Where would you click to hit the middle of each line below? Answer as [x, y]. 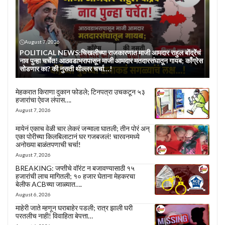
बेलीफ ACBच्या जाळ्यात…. [49, 184]
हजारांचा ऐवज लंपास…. [43, 100]
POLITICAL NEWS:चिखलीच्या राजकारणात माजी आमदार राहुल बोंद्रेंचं [110, 53]
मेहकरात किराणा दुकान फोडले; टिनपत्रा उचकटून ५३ [80, 92]
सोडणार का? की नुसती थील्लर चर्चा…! [66, 69]
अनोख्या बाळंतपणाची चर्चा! [48, 144]
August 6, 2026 [33, 194]
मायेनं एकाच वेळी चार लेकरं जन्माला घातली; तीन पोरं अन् [83, 128]
